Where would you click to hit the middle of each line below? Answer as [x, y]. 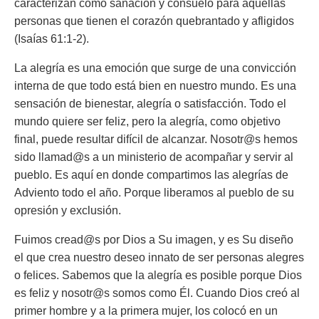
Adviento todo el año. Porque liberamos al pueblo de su [154, 193]
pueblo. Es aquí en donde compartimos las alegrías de [151, 175]
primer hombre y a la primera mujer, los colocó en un [146, 311]
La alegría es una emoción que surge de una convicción [155, 68]
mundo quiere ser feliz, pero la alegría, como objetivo [147, 121]
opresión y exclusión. [70, 210]
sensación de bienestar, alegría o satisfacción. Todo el [150, 104]
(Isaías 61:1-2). [52, 39]
